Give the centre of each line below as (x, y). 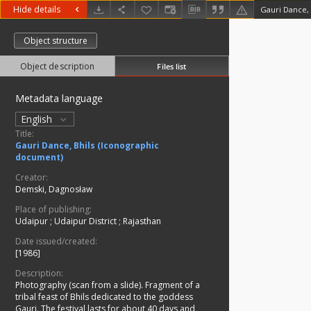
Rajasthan (142, 221)
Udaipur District (86, 221)
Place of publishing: (53, 210)
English (38, 119)
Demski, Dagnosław (54, 190)
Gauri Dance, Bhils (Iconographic (87, 146)
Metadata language (59, 99)
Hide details (37, 10)
